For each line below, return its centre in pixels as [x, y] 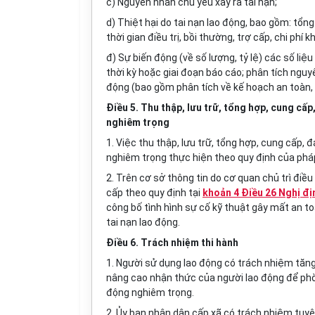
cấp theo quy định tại [154, 193]
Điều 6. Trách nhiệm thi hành [172, 243]
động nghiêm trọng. [150, 292]
